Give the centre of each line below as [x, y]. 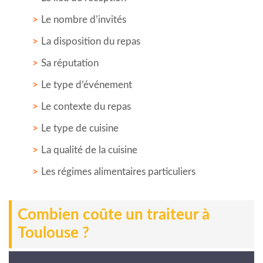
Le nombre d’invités [84, 19]
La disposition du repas [91, 41]
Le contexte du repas [86, 106]
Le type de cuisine [80, 128]
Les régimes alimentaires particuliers [118, 171]
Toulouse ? [53, 233]
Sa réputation [70, 63]
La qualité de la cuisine [89, 150]
